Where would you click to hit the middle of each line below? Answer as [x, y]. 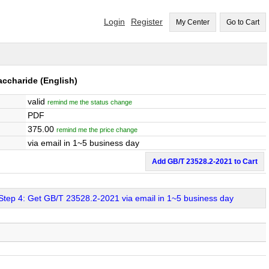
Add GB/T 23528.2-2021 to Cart [205, 162]
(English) [58, 80]
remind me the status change [90, 102]
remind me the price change [97, 130]
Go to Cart [243, 22]
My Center [193, 22]
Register [147, 22]
